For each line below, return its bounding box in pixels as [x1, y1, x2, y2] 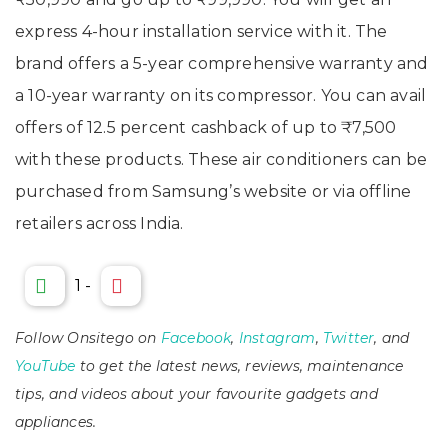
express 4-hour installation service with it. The [15, 22, 388, 42]
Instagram [238, 329, 316, 348]
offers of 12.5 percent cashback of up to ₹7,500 [15, 118, 397, 138]
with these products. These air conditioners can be [15, 150, 428, 170]
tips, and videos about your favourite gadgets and [15, 385, 378, 404]
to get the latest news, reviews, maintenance [75, 357, 404, 376]
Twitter [323, 329, 375, 348]
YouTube [15, 357, 76, 376]
